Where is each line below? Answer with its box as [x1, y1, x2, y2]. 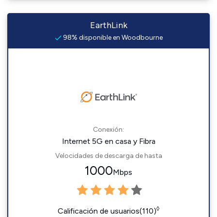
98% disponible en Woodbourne [61, 33, 163, 42]
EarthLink [90, 20, 127, 31]
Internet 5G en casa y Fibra [62, 137, 155, 146]
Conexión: [93, 125, 124, 134]
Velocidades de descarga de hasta [55, 152, 162, 160]
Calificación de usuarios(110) [58, 206, 156, 216]
